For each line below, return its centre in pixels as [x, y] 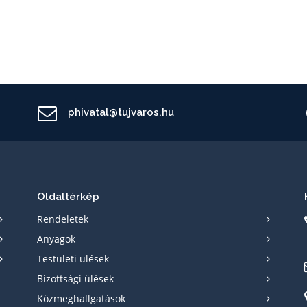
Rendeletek [63, 219]
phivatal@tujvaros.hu [121, 112]
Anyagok [56, 239]
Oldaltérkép [68, 197]
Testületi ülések [73, 259]
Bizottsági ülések [75, 279]
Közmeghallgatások [81, 298]
